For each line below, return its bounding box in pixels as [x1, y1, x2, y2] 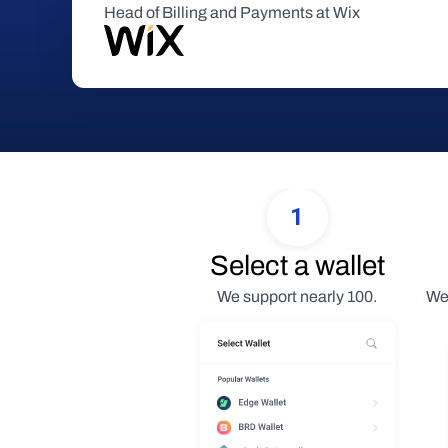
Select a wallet [209, 250, 385, 281]
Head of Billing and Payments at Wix [104, 4, 360, 21]
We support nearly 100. [217, 288, 377, 305]
